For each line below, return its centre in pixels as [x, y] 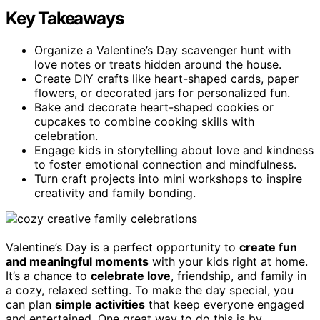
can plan [30, 304]
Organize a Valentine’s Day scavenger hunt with [162, 50]
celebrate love [131, 275]
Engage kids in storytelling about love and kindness [174, 150]
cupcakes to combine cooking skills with [144, 121]
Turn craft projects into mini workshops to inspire [168, 178]
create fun [268, 247]
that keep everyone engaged [225, 304]
